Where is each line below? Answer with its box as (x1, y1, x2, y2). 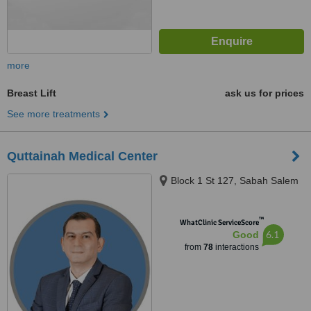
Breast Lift (7, 87, 56, 99)
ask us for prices (225, 87, 304, 99)
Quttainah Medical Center (7, 149, 158, 163)
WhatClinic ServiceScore (179, 218, 259, 227)
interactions (212, 242, 259, 252)
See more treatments (7, 108, 100, 119)
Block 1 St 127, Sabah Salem (171, 175, 299, 186)
